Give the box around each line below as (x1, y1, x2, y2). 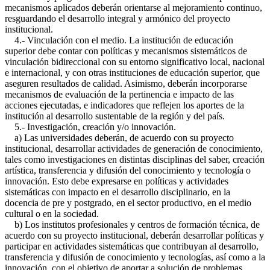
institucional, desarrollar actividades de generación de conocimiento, (5, 143, 263, 154)
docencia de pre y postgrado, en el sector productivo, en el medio (5, 198, 251, 208)
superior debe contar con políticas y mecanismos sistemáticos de (5, 46, 247, 56)
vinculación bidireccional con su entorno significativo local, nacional (5, 57, 265, 67)
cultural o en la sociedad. (5, 209, 99, 219)
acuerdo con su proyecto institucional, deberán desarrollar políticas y (5, 230, 264, 240)
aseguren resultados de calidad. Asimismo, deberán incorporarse (5, 78, 247, 89)
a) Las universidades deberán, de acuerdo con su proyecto (5, 133, 234, 143)
